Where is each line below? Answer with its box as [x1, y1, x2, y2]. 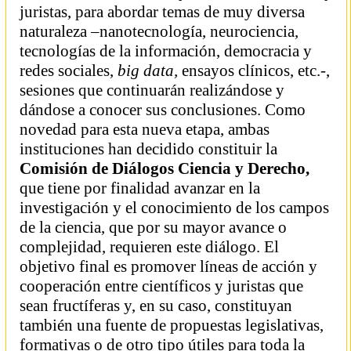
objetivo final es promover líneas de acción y [20, 257, 317, 276]
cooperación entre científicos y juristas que [20, 277, 303, 295]
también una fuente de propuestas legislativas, [20, 316, 324, 335]
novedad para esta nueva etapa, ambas [20, 120, 270, 139]
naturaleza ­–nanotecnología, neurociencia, [20, 22, 299, 41]
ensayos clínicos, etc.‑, [182, 61, 330, 80]
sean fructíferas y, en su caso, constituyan [20, 296, 292, 315]
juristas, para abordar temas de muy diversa [20, 2, 305, 21]
